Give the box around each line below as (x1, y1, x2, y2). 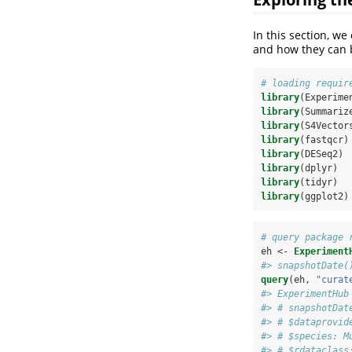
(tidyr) (299, 176, 338, 188)
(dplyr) (299, 162, 338, 174)
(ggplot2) (299, 190, 349, 202)
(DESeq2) (299, 148, 343, 159)
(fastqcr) (299, 134, 349, 145)
